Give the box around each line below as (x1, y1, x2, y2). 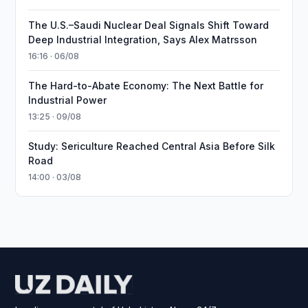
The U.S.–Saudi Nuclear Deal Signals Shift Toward (28, 19, 269, 31)
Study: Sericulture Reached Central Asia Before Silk (28, 140, 276, 152)
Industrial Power (28, 94, 107, 106)
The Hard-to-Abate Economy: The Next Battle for (28, 80, 264, 91)
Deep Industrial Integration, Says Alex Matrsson (28, 34, 258, 45)
